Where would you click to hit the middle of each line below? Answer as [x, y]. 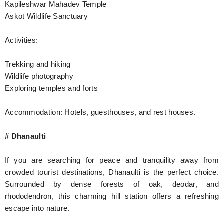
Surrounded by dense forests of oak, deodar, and [112, 184]
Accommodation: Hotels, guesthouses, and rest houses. [100, 112]
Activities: [22, 40]
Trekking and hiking [38, 64]
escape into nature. [37, 208]
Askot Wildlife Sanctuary [47, 16]
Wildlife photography [39, 76]
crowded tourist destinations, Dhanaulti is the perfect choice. [112, 172]
